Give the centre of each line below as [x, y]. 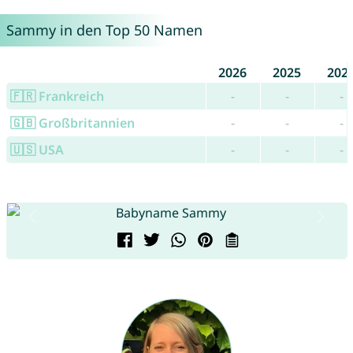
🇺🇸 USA [37, 150]
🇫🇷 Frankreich [57, 97]
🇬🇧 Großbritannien [72, 123]
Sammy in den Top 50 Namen [104, 30]
